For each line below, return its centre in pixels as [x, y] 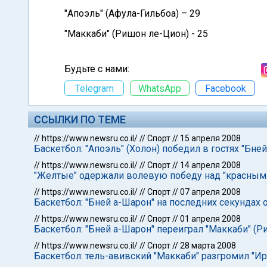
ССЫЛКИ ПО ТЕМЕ [80, 119]
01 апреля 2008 [210, 219]
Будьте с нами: [97, 69]
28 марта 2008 [208, 246]
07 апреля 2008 [210, 192]
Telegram [94, 88]
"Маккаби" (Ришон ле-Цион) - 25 [136, 34]
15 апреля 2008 [210, 138]
